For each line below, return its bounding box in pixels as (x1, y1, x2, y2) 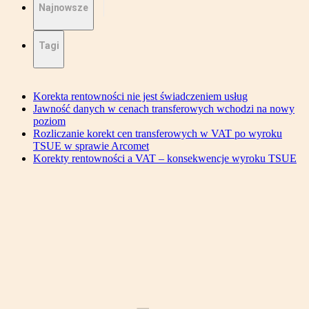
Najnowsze (39, 2, 88, 14)
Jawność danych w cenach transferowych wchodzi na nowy (33, 103, 295, 115)
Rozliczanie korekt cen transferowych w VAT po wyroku (33, 128, 282, 140)
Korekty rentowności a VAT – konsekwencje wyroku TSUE (33, 152, 297, 165)
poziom (33, 115, 66, 128)
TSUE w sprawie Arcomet (33, 140, 149, 152)
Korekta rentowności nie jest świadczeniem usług (33, 90, 248, 103)
